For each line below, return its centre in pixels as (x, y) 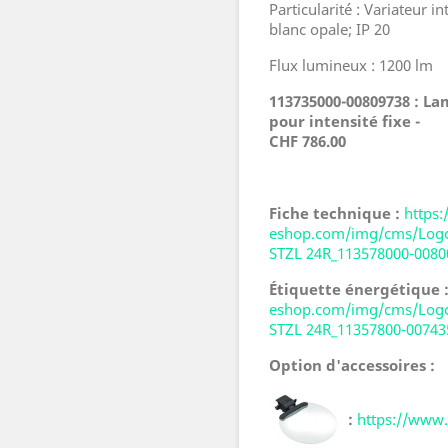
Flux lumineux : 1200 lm (351, 65)
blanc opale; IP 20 (329, 29)
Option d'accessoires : (352, 365)
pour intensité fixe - (344, 121)
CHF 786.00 (307, 141)
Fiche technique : (336, 213)
